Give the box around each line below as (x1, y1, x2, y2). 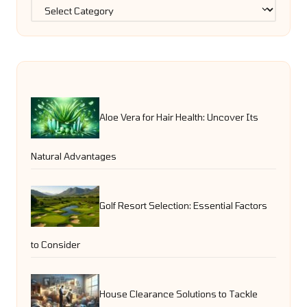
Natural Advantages (31, 150, 116, 162)
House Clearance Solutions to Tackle (99, 287, 258, 299)
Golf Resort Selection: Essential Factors (99, 199, 267, 211)
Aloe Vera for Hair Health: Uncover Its (99, 110, 258, 123)
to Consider (31, 238, 80, 251)
